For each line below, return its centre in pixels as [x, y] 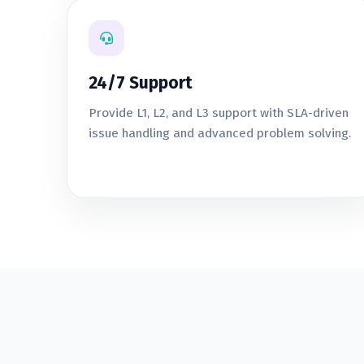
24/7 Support [141, 83]
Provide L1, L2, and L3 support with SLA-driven [219, 113]
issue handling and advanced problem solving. [220, 133]
